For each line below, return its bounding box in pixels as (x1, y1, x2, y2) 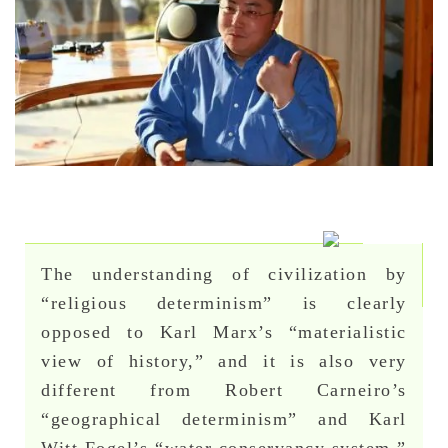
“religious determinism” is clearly (41, 292, 407, 313)
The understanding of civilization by (41, 263, 407, 284)
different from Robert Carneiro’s (41, 379, 407, 400)
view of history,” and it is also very (41, 350, 407, 371)
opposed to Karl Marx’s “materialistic (41, 321, 407, 342)
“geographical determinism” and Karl (41, 408, 407, 429)
